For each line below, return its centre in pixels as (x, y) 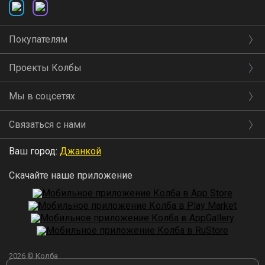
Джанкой (80, 151)
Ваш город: (34, 151)
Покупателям (38, 40)
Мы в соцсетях (42, 96)
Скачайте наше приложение (71, 176)
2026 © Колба (33, 256)
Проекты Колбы (45, 68)
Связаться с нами (47, 125)
